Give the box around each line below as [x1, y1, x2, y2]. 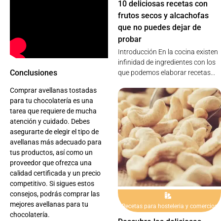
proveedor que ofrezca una [10, 158, 92, 167]
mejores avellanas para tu [10, 200, 88, 208]
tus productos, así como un [10, 148, 93, 156]
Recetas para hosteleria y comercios [121, 203, 218, 210]
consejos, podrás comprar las [10, 189, 100, 198]
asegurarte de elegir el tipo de [10, 127, 99, 136]
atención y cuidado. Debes [10, 117, 90, 125]
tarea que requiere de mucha [10, 107, 97, 115]
